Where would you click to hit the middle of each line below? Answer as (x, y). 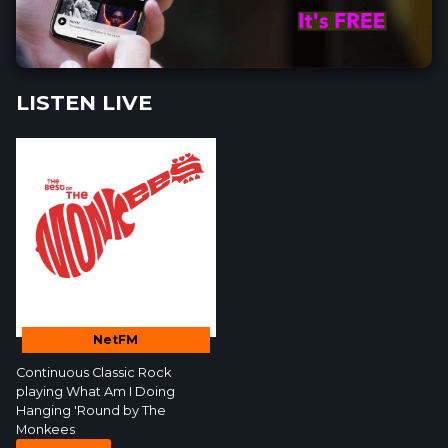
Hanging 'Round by (79, 411)
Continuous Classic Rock (93, 373)
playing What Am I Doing (95, 392)
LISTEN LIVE (84, 102)
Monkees (45, 430)
